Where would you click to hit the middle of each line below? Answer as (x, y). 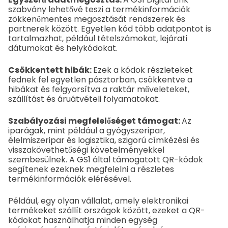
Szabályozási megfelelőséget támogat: (95, 121)
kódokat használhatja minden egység (83, 220)
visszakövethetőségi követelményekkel (86, 150)
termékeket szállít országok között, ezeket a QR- (107, 211)
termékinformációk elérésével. (70, 179)
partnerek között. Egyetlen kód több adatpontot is (110, 29)
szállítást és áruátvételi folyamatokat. (84, 99)
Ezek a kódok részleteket (143, 70)
